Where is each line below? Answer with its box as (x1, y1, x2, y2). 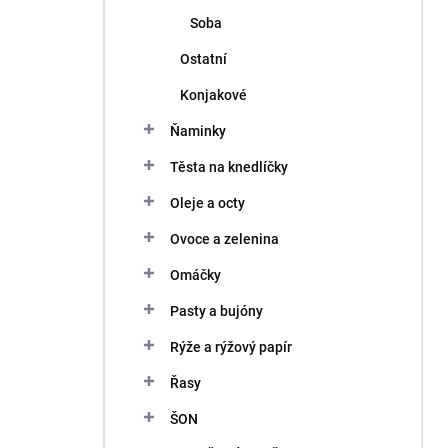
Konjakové (180, 87, 247, 103)
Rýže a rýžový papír (170, 339, 292, 355)
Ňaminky (170, 123, 226, 139)
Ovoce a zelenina (170, 231, 279, 247)
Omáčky (170, 267, 221, 283)
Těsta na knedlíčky (170, 159, 288, 175)
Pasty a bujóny (170, 303, 263, 319)
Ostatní (180, 51, 227, 67)
